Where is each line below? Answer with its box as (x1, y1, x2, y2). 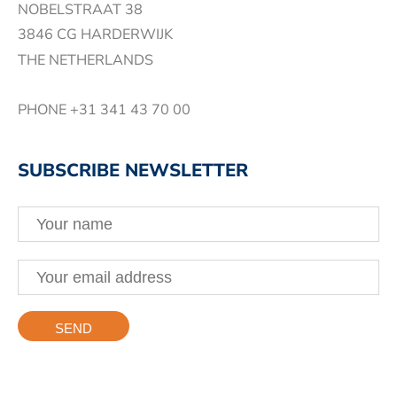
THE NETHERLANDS (18, 50, 153, 70)
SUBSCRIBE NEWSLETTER (18, 158, 248, 183)
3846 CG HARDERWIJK (18, 25, 173, 45)
